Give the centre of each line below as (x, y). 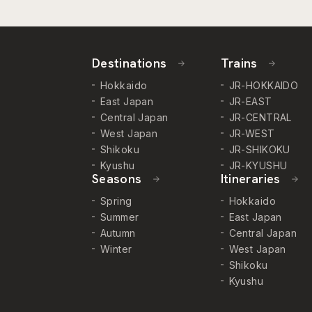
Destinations (131, 63)
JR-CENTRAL (260, 118)
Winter (116, 249)
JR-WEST (252, 134)
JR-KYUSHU (258, 166)
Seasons (119, 179)
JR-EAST (250, 102)
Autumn (118, 233)
